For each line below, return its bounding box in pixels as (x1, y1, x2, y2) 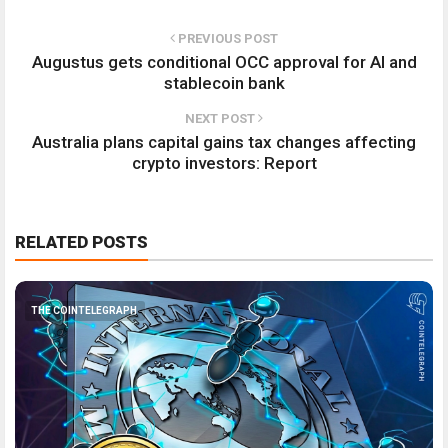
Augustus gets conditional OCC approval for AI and (31, 52, 417, 73)
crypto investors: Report (131, 153, 317, 174)
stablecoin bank (163, 73, 285, 94)
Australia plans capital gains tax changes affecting (32, 132, 416, 153)
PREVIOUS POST (175, 31, 278, 47)
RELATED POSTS (15, 232, 148, 253)
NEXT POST (185, 111, 258, 127)
